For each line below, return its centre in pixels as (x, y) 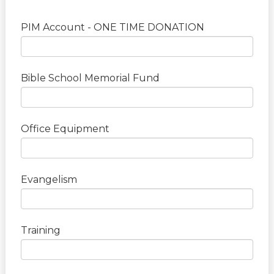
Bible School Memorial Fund (90, 78)
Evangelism (49, 180)
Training (40, 231)
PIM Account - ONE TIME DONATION (112, 28)
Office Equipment (65, 129)
